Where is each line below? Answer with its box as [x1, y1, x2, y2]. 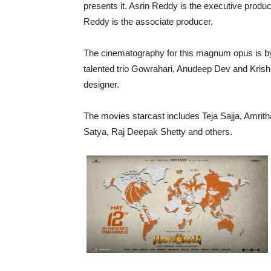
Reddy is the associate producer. [83, 16, 213, 27]
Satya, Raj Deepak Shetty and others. [83, 126, 232, 137]
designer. [83, 79, 119, 90]
